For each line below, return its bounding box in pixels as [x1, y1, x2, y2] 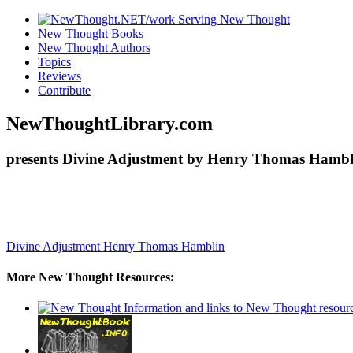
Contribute [38, 84, 91, 97]
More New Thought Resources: [6, 269, 174, 284]
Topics [38, 55, 71, 69]
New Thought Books [38, 27, 143, 40]
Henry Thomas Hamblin [103, 239, 225, 253]
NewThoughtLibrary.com [6, 113, 213, 134]
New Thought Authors [38, 41, 150, 54]
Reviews [38, 69, 81, 83]
